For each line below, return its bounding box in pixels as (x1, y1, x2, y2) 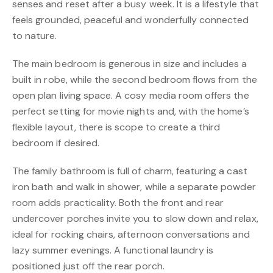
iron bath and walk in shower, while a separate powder (12, 180, 256, 193)
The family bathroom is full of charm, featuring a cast (12, 164, 247, 177)
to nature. (12, 29, 57, 42)
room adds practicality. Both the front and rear (12, 196, 224, 209)
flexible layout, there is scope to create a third (12, 120, 221, 133)
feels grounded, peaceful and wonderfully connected (12, 13, 249, 26)
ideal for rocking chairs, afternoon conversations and (12, 227, 250, 241)
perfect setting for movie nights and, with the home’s (12, 104, 249, 118)
